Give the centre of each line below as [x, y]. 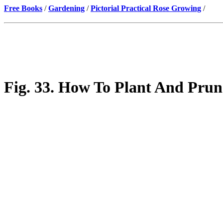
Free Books [23, 8]
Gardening [66, 8]
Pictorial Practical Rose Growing [146, 8]
